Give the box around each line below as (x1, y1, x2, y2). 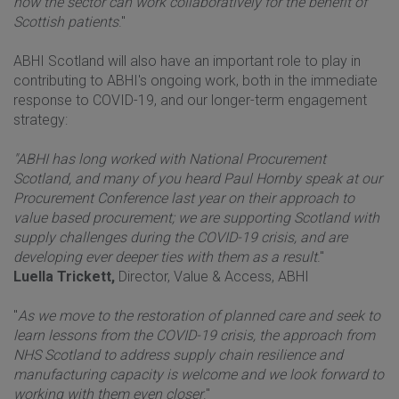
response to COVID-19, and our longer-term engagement (13, 91, 367, 109)
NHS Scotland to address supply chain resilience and (13, 346, 343, 363)
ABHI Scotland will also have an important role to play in (13, 52, 361, 69)
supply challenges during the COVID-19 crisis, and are (13, 228, 347, 246)
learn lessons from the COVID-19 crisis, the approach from (13, 326, 375, 344)
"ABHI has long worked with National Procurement (13, 150, 326, 167)
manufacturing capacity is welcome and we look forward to (13, 365, 384, 383)
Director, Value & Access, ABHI (115, 267, 309, 285)
